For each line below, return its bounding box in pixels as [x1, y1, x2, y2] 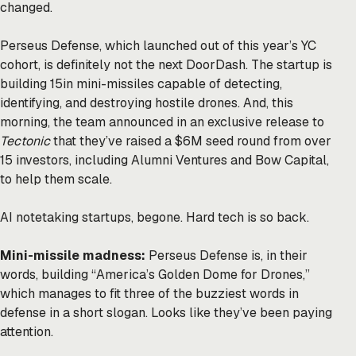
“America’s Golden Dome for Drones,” [88, 266, 310, 284]
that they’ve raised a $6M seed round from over [50, 133, 331, 150]
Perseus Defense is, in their [149, 247, 308, 265]
